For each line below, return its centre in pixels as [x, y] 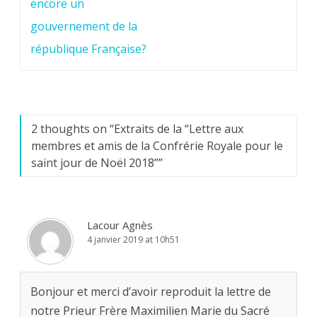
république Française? [88, 49]
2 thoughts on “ [73, 129]
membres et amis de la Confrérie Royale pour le [157, 146]
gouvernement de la [84, 27]
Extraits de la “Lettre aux [179, 129]
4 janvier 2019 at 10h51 [133, 240]
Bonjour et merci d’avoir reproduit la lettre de [151, 292]
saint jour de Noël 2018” [95, 163]
